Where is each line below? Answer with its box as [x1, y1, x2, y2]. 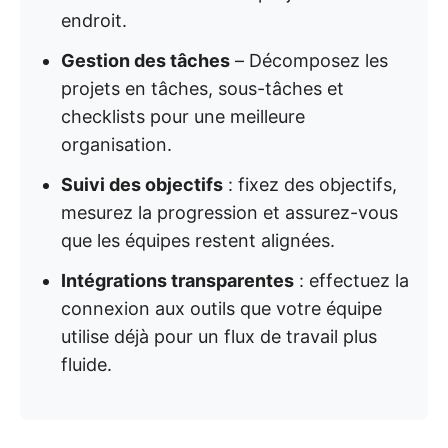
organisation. [61, 134, 172, 155]
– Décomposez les [230, 50, 388, 71]
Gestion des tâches [61, 50, 230, 71]
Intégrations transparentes [61, 270, 294, 291]
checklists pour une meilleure [61, 106, 305, 127]
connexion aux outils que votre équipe [61, 298, 382, 319]
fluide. [61, 354, 112, 375]
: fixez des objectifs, [223, 174, 397, 195]
